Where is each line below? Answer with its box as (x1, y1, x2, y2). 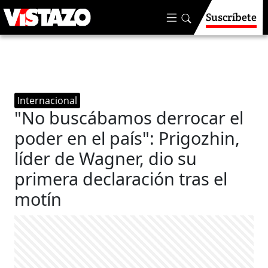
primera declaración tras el (14, 167, 228, 190)
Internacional (17, 94, 78, 107)
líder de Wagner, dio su (14, 147, 197, 170)
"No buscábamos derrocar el (14, 106, 244, 129)
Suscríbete (206, 10, 257, 24)
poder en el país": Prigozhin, (14, 126, 240, 150)
